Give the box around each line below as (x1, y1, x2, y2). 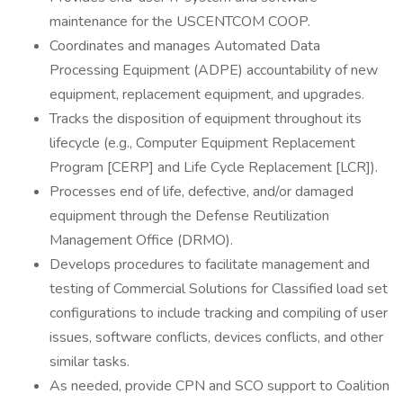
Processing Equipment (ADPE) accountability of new (49, 60, 378, 80)
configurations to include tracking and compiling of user (49, 303, 388, 323)
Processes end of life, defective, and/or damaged (49, 182, 354, 201)
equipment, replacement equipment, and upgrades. (49, 85, 364, 104)
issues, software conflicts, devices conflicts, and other (49, 327, 383, 347)
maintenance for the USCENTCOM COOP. (49, 12, 310, 31)
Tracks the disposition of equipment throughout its (49, 109, 362, 129)
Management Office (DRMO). (49, 230, 233, 250)
